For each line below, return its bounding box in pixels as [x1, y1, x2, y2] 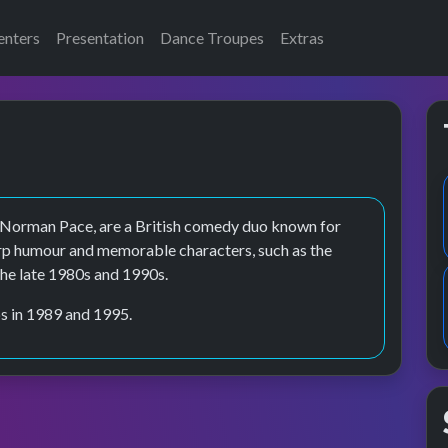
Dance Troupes [160, 28, 264, 47]
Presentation [56, 28, 144, 47]
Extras [280, 28, 324, 47]
